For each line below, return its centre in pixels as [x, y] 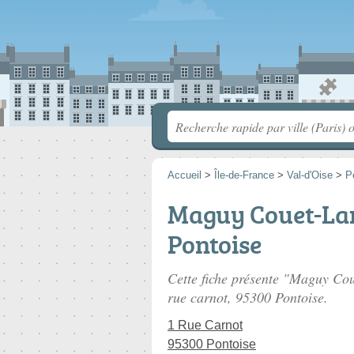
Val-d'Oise [310, 175]
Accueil [185, 175]
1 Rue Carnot [205, 325]
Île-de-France [244, 175]
